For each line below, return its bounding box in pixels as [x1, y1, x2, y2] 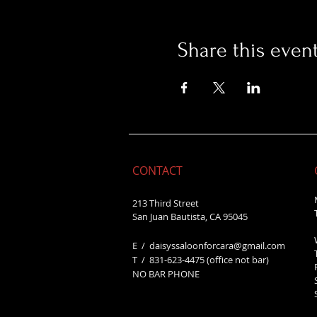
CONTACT [132, 163, 183, 178]
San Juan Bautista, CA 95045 [132, 210, 248, 223]
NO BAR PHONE [132, 267, 200, 280]
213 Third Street [132, 197, 199, 209]
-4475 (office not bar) [182, 253, 269, 266]
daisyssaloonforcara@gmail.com [149, 239, 285, 252]
